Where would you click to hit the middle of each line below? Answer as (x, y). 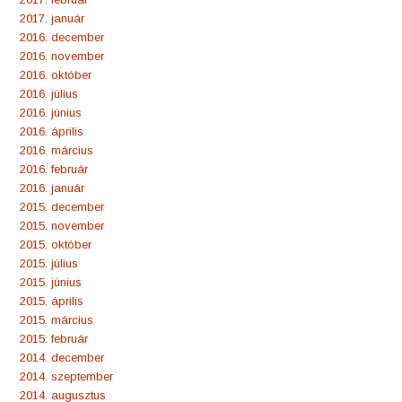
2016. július (49, 93)
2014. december (62, 357)
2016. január (52, 188)
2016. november (62, 56)
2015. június (51, 282)
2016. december (62, 37)
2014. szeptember (66, 376)
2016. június (51, 112)
